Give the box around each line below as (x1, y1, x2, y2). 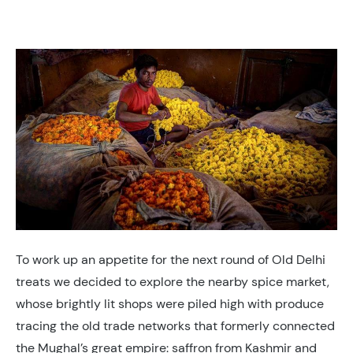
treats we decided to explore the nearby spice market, (16, 273, 329, 290)
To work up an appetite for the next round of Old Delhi (16, 251, 325, 268)
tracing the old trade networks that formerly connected (16, 317, 335, 334)
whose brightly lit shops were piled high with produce (16, 295, 324, 312)
